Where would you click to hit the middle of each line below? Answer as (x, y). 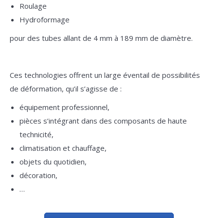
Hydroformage (45, 19)
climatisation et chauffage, (63, 148)
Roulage (33, 6)
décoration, (38, 175)
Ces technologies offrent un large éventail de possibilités (105, 75)
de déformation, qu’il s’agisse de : (66, 89)
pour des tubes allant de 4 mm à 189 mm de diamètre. (101, 38)
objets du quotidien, (53, 162)
